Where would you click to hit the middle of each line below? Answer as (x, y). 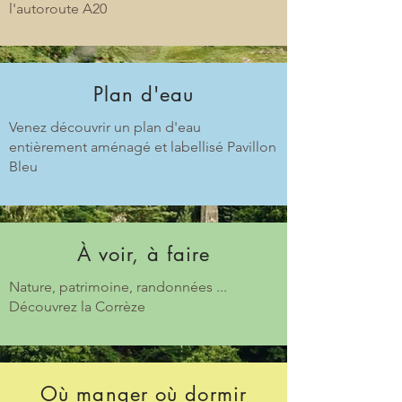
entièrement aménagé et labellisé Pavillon (143, 147)
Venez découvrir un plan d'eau (105, 127)
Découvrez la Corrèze (77, 306)
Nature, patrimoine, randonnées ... (118, 287)
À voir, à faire (144, 254)
